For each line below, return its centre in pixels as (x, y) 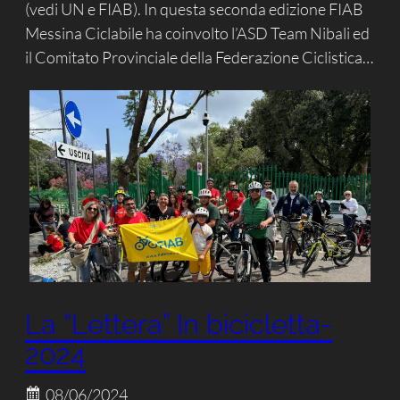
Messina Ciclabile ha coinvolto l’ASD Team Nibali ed (198, 33)
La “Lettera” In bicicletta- (179, 324)
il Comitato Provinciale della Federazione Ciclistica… (200, 57)
